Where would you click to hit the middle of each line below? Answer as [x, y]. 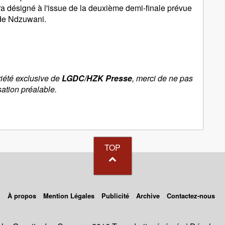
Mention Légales [69, 196]
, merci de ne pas [162, 78]
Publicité [115, 196]
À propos [22, 196]
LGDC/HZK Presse [97, 78]
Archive [148, 196]
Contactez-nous [191, 196]
